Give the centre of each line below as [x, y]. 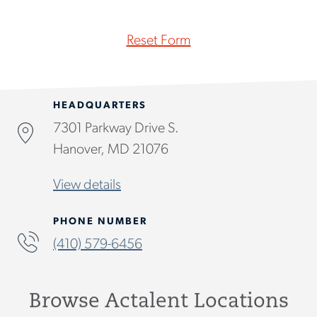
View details [87, 186]
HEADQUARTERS [100, 106]
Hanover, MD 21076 [111, 150]
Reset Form [158, 41]
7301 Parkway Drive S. [116, 129]
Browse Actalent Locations [158, 302]
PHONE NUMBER [100, 222]
